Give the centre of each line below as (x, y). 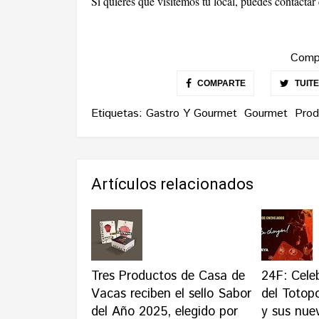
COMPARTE (220, 84)
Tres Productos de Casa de (168, 277)
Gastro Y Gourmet (192, 114)
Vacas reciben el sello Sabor (171, 294)
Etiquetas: (119, 114)
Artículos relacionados (172, 184)
